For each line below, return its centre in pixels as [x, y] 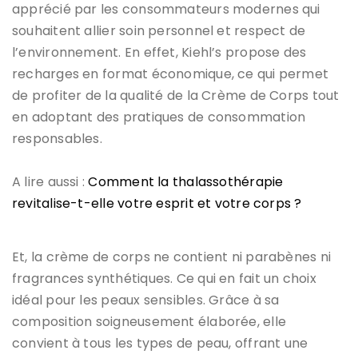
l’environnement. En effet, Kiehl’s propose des [159, 52]
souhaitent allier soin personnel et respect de [159, 30]
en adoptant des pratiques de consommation [159, 117]
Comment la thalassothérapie [186, 181]
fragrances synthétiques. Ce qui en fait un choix [164, 278]
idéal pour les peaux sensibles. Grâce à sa [146, 300]
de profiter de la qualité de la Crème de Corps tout [176, 95]
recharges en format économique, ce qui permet [171, 74]
